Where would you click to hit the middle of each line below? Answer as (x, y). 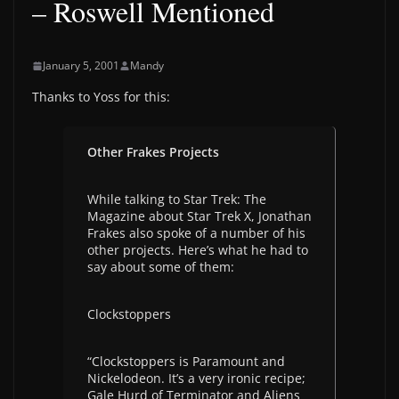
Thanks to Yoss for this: (101, 97)
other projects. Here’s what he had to (198, 250)
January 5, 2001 (81, 65)
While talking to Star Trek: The (177, 199)
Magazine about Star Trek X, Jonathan (199, 216)
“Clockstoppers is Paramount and (186, 361)
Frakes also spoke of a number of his (196, 233)
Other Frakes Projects (153, 152)
